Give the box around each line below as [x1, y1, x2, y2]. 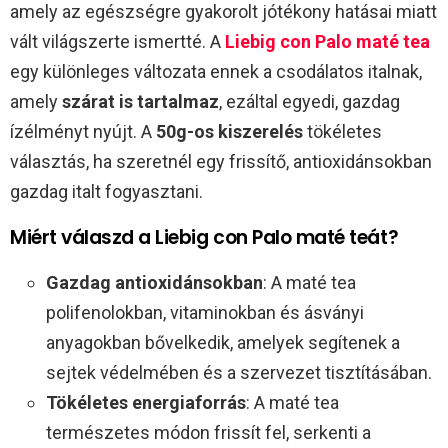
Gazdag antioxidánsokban [46, 271, 263, 293]
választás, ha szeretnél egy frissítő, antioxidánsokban [10, 150, 432, 172]
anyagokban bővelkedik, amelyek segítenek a [46, 331, 400, 353]
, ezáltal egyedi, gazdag [219, 90, 400, 112]
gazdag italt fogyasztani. [10, 180, 203, 202]
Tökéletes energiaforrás [46, 391, 246, 413]
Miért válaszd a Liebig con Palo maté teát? [10, 223, 399, 251]
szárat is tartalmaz [62, 90, 219, 112]
